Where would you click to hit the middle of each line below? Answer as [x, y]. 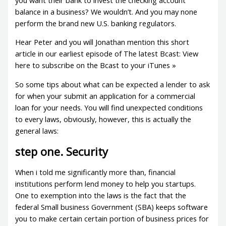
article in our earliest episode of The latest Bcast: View [107, 54]
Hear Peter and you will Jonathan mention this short [102, 42]
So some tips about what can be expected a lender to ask [113, 84]
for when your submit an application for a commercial [105, 96]
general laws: [37, 130]
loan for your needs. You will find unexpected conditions [109, 107]
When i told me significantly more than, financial [96, 172]
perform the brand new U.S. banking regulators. [96, 23]
